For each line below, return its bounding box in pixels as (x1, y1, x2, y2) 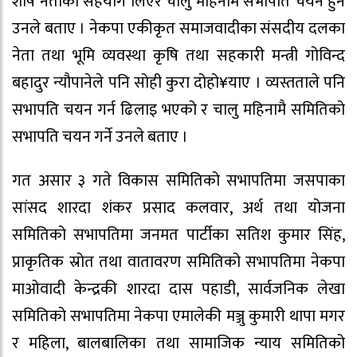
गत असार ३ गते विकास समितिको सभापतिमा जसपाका (12, 167, 345, 194)
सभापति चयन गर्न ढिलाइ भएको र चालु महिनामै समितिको (12, 96, 345, 124)
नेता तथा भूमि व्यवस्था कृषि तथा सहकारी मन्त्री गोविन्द (12, 41, 345, 69)
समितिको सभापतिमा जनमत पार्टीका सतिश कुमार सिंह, (12, 221, 345, 249)
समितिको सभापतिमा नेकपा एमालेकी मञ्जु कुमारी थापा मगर (12, 302, 345, 330)
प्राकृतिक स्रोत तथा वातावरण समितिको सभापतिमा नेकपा (12, 248, 345, 276)
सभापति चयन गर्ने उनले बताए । (12, 123, 188, 151)
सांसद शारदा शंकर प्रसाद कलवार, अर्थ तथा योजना (12, 194, 345, 222)
